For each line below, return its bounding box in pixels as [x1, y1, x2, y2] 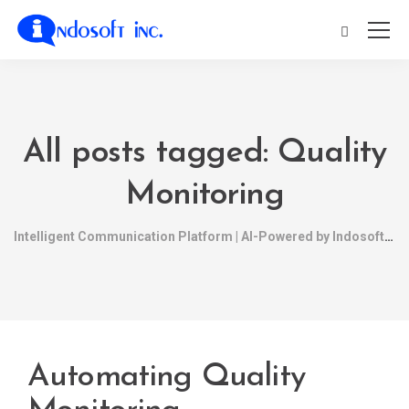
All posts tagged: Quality [23, 137, 386, 170]
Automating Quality [27, 362, 306, 393]
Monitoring [124, 179, 285, 212]
